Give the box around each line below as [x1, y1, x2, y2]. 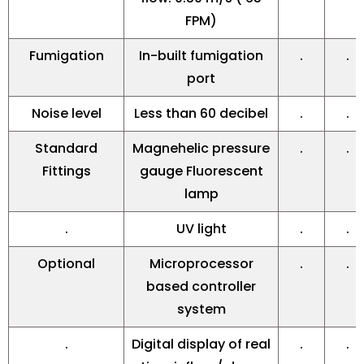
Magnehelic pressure [132, 139, 270, 158]
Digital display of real [132, 335, 271, 354]
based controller [146, 277, 256, 297]
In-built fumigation [139, 46, 263, 66]
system [176, 300, 226, 319]
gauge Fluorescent [139, 162, 263, 181]
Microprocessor [149, 254, 253, 274]
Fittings [41, 162, 91, 181]
